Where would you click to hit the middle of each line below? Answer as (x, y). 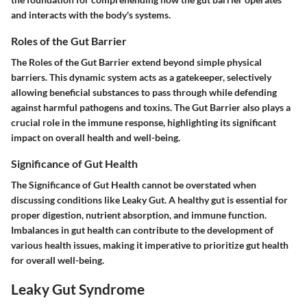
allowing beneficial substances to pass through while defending (144, 92)
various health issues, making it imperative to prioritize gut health (150, 245)
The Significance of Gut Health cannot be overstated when (134, 184)
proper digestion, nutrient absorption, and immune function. (139, 214)
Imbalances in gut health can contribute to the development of (142, 230)
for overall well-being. (58, 260)
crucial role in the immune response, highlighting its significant (144, 122)
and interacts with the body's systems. (91, 14)
